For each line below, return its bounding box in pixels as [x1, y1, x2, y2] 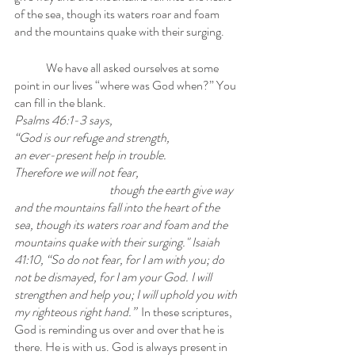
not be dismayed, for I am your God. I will [14, 268, 214, 286]
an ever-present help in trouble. [14, 146, 169, 164]
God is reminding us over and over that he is [14, 320, 227, 338]
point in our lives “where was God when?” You [14, 76, 239, 94]
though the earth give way [109, 181, 235, 199]
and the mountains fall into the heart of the [14, 198, 222, 216]
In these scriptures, [141, 303, 235, 321]
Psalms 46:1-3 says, [14, 111, 115, 129]
